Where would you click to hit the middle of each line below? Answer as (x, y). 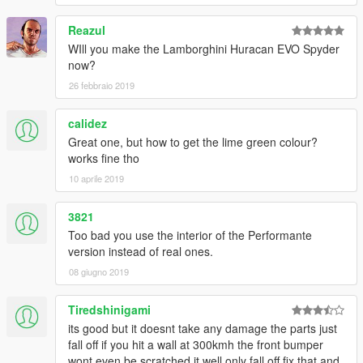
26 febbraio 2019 (102, 85)
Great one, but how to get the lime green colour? (193, 142)
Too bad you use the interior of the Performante (190, 235)
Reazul (87, 30)
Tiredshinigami (109, 310)
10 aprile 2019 (96, 179)
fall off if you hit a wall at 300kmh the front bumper (196, 345)
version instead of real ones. (141, 252)
